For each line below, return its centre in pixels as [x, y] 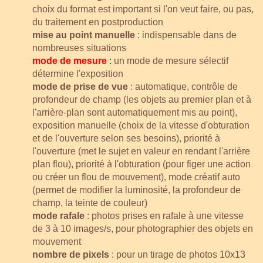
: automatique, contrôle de [183, 86]
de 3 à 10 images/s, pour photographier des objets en [143, 228]
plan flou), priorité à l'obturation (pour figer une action [141, 164]
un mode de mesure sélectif [170, 60]
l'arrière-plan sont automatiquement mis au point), [135, 112]
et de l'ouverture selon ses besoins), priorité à [126, 138]
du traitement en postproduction [98, 22]
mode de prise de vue [80, 86]
